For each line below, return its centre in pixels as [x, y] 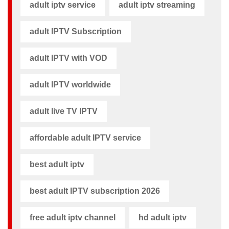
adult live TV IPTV [64, 111]
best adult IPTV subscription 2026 [95, 191]
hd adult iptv [163, 217]
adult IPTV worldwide [70, 84]
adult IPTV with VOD [68, 58]
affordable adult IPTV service [85, 138]
